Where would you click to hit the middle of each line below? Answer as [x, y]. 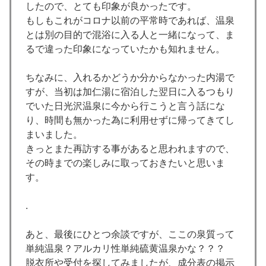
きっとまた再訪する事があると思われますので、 [130, 149]
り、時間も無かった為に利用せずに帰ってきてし [130, 121]
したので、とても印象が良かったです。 [111, 7]
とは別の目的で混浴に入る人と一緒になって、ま [130, 35]
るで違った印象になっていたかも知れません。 [125, 49]
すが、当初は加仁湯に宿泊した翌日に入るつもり [130, 92]
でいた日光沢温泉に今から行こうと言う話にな [125, 106]
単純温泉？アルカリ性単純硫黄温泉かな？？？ [125, 249]
